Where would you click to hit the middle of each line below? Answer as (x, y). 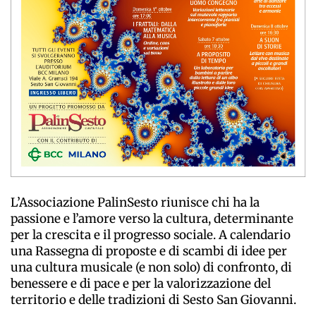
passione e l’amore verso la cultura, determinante (152, 219)
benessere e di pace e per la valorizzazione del (141, 284)
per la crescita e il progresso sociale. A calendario (151, 235)
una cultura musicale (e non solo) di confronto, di (151, 268)
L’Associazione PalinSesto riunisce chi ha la (135, 203)
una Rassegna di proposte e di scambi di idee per (149, 251)
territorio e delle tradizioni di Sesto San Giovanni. (153, 300)
